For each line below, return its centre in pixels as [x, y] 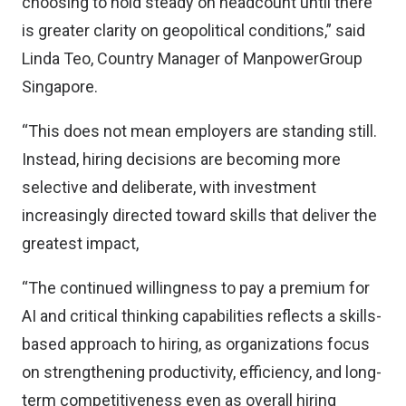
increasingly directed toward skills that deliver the [199, 215]
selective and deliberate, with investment [169, 187]
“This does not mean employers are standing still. [199, 131]
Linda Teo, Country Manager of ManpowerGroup [192, 58]
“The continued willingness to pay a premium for [196, 288]
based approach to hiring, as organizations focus [196, 344]
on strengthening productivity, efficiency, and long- [202, 372]
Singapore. [60, 87]
